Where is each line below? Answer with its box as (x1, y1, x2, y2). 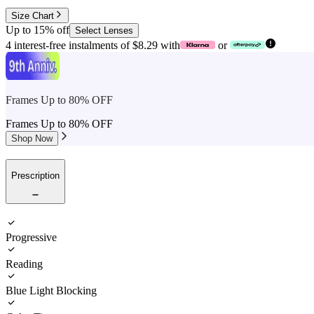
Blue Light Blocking (6, 284, 97, 296)
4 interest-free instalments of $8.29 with (6, 39, 180, 52)
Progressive (6, 231, 57, 243)
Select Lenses (75, 25, 133, 36)
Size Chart (11, 11, 54, 22)
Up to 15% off (6, 24, 69, 36)
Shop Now (11, 133, 53, 144)
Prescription (11, 170, 60, 182)
